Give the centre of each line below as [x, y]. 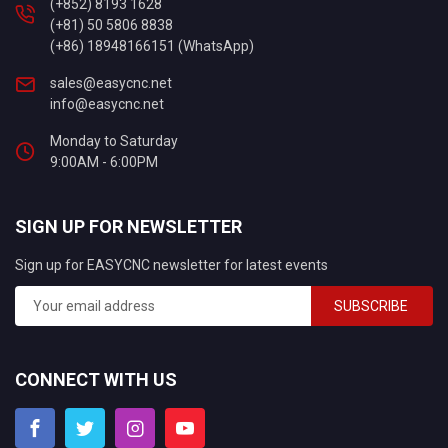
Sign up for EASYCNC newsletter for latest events [171, 265]
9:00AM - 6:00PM [104, 162]
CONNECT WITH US [96, 379]
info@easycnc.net [107, 104]
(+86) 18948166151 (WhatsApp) [152, 46]
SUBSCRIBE [371, 306]
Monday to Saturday [114, 141]
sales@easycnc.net [111, 83]
